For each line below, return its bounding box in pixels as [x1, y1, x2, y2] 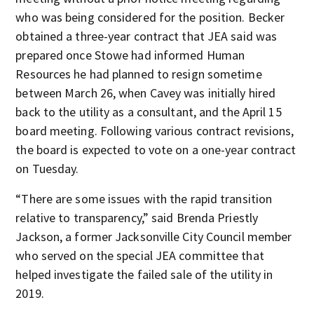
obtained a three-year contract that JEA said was [15, 28, 278, 44]
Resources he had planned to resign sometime [15, 66, 262, 82]
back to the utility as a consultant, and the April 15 [15, 104, 282, 120]
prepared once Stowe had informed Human [15, 47, 245, 63]
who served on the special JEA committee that [15, 247, 264, 264]
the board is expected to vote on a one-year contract [15, 142, 296, 158]
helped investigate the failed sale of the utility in [15, 266, 273, 282]
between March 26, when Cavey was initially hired [15, 85, 276, 101]
